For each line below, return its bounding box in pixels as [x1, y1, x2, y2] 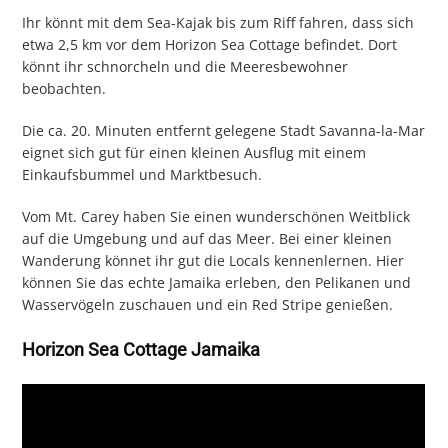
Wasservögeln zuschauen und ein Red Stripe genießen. [22, 295, 394, 315]
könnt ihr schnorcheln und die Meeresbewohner [22, 57, 349, 77]
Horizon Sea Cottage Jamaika [22, 339, 261, 361]
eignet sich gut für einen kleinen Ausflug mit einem [22, 143, 367, 163]
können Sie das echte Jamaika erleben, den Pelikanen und [22, 273, 412, 293]
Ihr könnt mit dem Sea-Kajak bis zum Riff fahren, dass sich [22, 13, 415, 33]
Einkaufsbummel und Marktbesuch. [22, 165, 263, 185]
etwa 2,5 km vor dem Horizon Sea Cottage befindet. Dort [22, 35, 398, 55]
